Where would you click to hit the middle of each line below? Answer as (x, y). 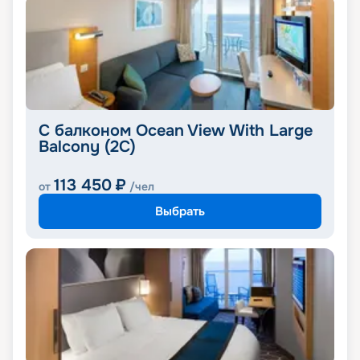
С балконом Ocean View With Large (176, 131)
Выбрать (180, 211)
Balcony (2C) (87, 147)
